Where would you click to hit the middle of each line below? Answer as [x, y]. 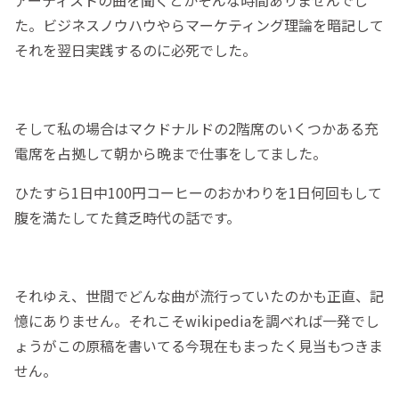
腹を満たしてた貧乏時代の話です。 [127, 218]
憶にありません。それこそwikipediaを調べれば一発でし [197, 321]
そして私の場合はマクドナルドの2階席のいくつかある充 [196, 129]
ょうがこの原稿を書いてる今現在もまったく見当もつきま [199, 346]
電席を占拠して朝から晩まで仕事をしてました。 [171, 154]
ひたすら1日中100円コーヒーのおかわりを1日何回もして [198, 193]
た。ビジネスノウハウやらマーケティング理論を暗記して [199, 25]
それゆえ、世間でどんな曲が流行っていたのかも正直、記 [199, 296]
